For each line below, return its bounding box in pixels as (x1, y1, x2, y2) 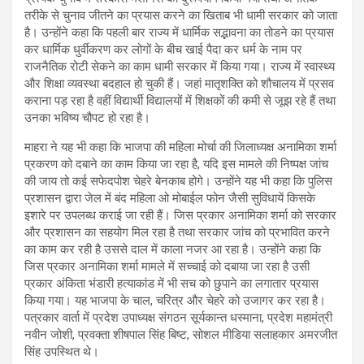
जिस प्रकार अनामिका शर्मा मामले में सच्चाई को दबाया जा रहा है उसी (24, 258, 310, 274)
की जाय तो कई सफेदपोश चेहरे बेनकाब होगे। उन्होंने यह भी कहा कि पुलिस (24, 173, 332, 188)
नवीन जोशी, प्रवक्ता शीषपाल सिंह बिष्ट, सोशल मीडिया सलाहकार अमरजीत (24, 327, 337, 342)
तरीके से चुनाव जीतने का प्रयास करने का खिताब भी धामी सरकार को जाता (24, 7, 337, 23)
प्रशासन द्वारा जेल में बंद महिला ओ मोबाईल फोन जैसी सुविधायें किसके (24, 190, 315, 206)
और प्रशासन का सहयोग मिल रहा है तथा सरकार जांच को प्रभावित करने (24, 224, 330, 240)
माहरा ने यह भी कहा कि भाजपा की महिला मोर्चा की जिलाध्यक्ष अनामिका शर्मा (24, 139, 336, 154)
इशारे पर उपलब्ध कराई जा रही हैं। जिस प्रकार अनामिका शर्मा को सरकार (24, 207, 336, 223)
